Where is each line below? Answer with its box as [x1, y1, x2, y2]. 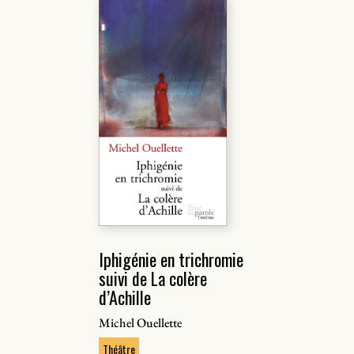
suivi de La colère [99, 265, 208, 291]
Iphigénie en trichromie [99, 247, 244, 272]
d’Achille [99, 284, 152, 310]
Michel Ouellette [99, 314, 183, 331]
